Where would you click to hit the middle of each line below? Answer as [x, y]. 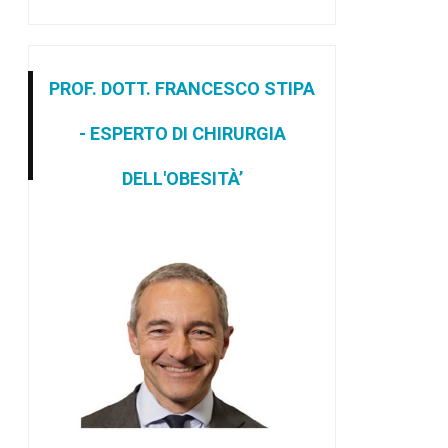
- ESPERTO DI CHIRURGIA [182, 133]
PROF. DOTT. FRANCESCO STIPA [182, 88]
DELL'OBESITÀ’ [182, 178]
